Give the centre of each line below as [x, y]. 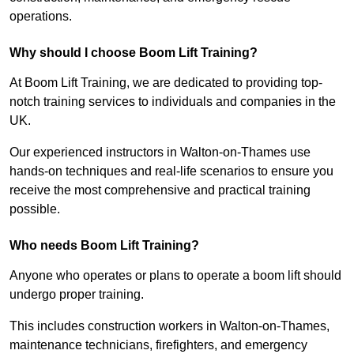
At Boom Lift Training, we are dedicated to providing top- [166, 83]
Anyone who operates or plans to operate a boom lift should [175, 276]
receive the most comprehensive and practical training [160, 190]
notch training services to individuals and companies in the [173, 102]
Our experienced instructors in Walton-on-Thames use [160, 153]
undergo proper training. [77, 295]
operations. [41, 17]
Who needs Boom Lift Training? [104, 246]
